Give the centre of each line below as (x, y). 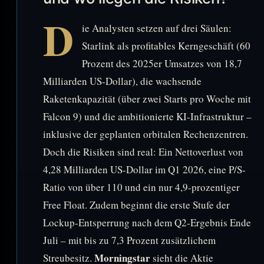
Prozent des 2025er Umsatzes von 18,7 (162, 63)
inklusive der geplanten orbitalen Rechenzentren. (146, 134)
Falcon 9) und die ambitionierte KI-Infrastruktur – (147, 116)
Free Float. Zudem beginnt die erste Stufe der (136, 204)
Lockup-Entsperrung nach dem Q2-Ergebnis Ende (147, 222)
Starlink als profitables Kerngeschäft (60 (166, 45)
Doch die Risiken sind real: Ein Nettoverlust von (143, 151)
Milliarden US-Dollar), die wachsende (122, 81)
